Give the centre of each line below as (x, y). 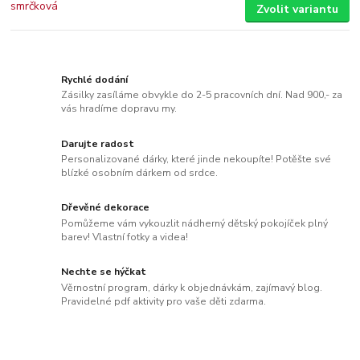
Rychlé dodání (95, 79)
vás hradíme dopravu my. (119, 109)
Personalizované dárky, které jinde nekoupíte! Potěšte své (196, 160)
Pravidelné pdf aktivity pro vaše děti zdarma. (164, 301)
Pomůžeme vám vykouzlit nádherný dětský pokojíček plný (195, 224)
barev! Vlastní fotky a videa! (125, 237)
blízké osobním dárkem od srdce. (140, 173)
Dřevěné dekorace (106, 208)
